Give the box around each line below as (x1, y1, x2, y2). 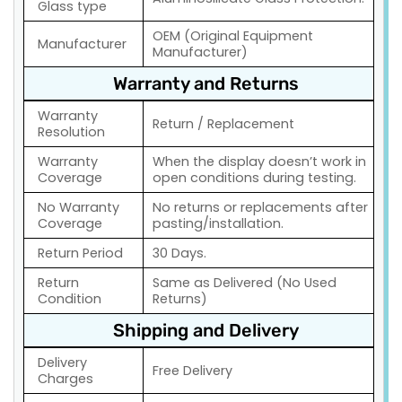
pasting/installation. (153, 214, 284, 233)
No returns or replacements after (153, 198, 368, 217)
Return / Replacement (153, 115, 294, 134)
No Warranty (38, 198, 119, 217)
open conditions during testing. (153, 169, 356, 188)
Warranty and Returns (112, 73, 299, 95)
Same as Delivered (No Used (153, 274, 336, 293)
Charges (38, 370, 93, 389)
